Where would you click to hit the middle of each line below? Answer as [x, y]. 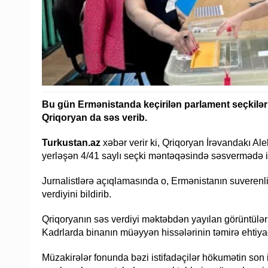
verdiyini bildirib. [77, 194]
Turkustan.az [71, 142]
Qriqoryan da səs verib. [95, 117]
